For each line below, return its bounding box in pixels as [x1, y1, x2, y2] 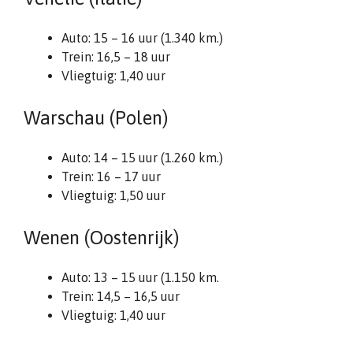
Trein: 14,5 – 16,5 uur [61, 289, 180, 303]
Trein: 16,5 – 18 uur [61, 50, 170, 64]
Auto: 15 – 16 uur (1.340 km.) [61, 31, 223, 45]
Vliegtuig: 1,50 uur [61, 188, 165, 203]
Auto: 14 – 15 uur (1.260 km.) [61, 150, 223, 165]
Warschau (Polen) [24, 107, 168, 128]
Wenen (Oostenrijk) [24, 227, 179, 248]
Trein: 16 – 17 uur [61, 169, 161, 184]
